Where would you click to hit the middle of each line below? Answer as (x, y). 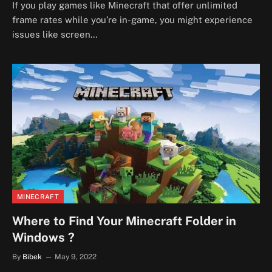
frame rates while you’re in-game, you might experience (132, 20)
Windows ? (43, 237)
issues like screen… (55, 34)
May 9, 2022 (76, 257)
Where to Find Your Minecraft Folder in (124, 221)
